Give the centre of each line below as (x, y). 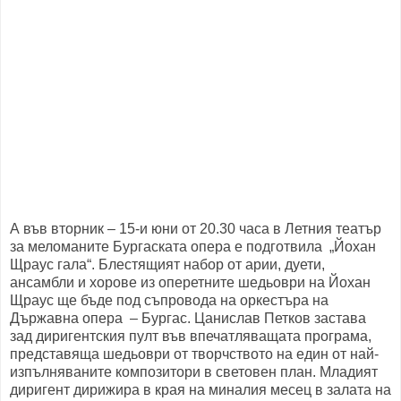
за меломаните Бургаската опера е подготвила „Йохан (193, 247)
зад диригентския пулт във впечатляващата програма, (191, 337)
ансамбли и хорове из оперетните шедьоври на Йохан (190, 283)
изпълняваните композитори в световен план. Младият (194, 372)
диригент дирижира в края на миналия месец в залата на (200, 390)
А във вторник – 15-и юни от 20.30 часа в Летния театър (196, 229)
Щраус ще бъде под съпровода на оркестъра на (169, 301)
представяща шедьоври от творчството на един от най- (194, 354)
